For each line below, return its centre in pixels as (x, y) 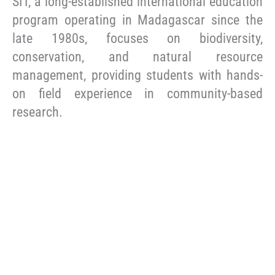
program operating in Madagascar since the (137, 20)
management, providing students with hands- (137, 75)
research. (37, 112)
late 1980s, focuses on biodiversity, (137, 38)
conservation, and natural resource (137, 56)
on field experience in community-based (137, 93)
